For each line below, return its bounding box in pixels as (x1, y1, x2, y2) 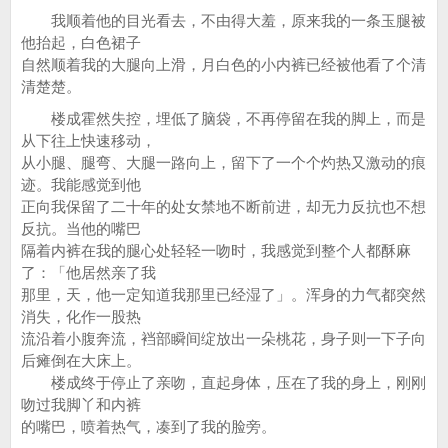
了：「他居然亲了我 (21, 264, 156, 281)
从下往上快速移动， (21, 132, 156, 149)
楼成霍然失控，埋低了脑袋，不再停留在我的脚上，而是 (21, 110, 426, 127)
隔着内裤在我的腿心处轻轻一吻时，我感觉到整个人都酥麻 (21, 242, 411, 259)
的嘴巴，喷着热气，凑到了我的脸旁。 (21, 418, 276, 435)
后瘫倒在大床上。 (21, 352, 141, 369)
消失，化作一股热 (21, 308, 141, 325)
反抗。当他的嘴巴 (21, 220, 141, 237)
